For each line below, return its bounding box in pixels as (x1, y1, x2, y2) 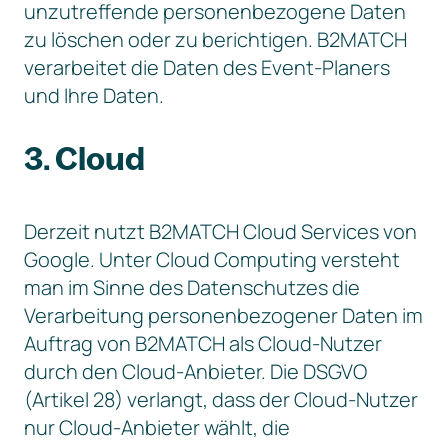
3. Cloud (24, 138, 145, 178)
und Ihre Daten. (24, 82, 164, 109)
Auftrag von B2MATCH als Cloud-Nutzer (24, 330, 382, 357)
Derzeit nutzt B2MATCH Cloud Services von (24, 218, 417, 245)
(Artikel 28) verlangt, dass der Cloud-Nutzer (24, 386, 418, 413)
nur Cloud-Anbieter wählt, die (24, 414, 290, 441)
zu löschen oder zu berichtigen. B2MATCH (24, 26, 407, 53)
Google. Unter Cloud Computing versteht (24, 246, 400, 273)
